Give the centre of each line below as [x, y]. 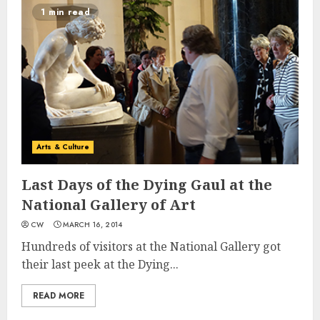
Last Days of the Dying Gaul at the [147, 185]
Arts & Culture [63, 147]
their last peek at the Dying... [100, 264]
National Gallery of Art [109, 205]
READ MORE [59, 296]
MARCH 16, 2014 [93, 225]
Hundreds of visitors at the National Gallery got [151, 246]
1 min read [65, 12]
